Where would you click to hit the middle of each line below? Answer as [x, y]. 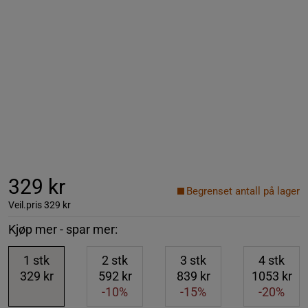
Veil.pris [25, 205]
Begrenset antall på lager [243, 191]
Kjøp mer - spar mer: [63, 229]
